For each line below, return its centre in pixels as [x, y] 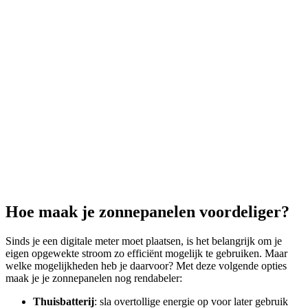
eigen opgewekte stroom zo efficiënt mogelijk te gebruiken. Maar [146, 254]
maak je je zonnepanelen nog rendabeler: [94, 278]
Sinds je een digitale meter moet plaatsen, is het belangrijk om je [144, 241]
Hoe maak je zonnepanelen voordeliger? [147, 212]
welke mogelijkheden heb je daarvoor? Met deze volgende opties [146, 266]
